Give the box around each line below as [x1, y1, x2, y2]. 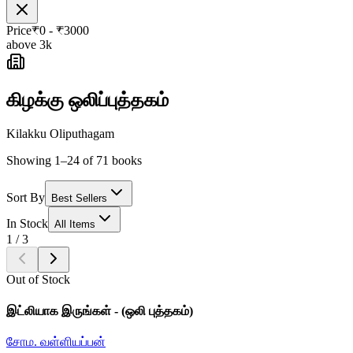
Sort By [6, 191, 45, 205]
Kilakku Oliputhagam [6, 127, 114, 141]
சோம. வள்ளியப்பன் [6, 334, 106, 348]
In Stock [6, 217, 48, 231]
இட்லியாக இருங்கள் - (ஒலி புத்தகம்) [6, 303, 193, 318]
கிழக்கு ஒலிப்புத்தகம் [6, 90, 169, 111]
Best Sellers [51, 192, 107, 205]
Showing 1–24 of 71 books [6, 154, 142, 168]
